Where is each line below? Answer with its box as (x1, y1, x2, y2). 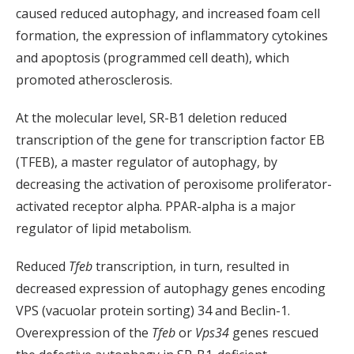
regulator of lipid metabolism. (16, 219, 191, 237)
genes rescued (229, 323, 318, 341)
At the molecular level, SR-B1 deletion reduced (16, 108, 287, 126)
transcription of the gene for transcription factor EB (16, 130, 325, 149)
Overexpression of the (16, 323, 152, 341)
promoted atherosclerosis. (16, 70, 172, 88)
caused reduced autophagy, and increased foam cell (16, 4, 320, 22)
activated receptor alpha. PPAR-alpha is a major (16, 197, 296, 215)
